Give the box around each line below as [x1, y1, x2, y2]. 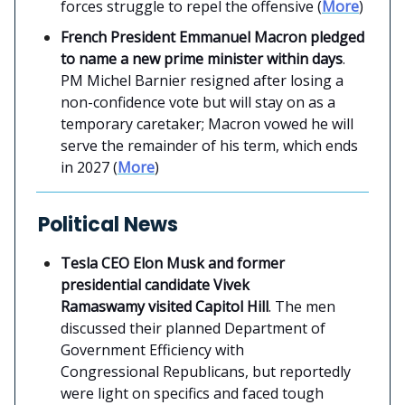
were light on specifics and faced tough [61, 382, 324, 403]
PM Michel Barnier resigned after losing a [61, 70, 344, 90]
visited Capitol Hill [148, 296, 268, 316]
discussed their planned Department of [61, 317, 325, 338]
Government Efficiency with [61, 339, 244, 360]
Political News [38, 210, 178, 239]
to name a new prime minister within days [61, 48, 343, 69]
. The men [268, 296, 335, 316]
